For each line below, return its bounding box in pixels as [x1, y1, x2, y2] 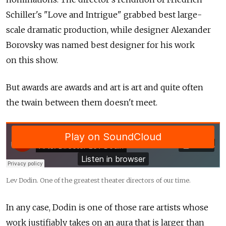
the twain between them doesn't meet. [6, 97, 157, 107]
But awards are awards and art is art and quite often [6, 82, 203, 92]
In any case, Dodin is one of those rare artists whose [6, 202, 208, 212]
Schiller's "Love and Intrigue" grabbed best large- [6, 9, 202, 20]
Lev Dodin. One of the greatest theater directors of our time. [6, 176, 191, 184]
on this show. [6, 54, 58, 65]
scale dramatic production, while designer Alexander [6, 24, 211, 35]
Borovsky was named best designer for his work [6, 39, 195, 50]
